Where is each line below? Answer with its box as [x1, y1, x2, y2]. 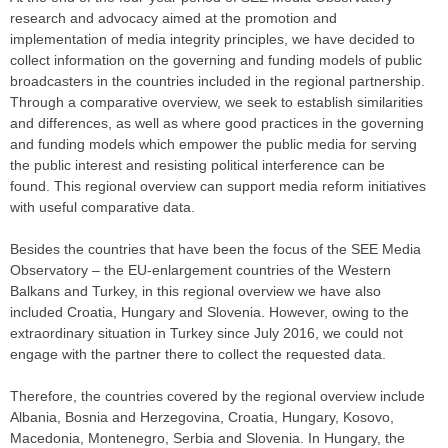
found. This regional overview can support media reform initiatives [10, 178, 426, 195]
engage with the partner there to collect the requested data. [10, 346, 390, 363]
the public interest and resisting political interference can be [10, 157, 385, 174]
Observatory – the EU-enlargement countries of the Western [10, 262, 391, 279]
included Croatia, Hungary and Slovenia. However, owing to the [10, 304, 409, 321]
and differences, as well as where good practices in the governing [10, 115, 424, 132]
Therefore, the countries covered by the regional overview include [10, 388, 425, 405]
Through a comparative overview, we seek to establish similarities [10, 94, 423, 111]
